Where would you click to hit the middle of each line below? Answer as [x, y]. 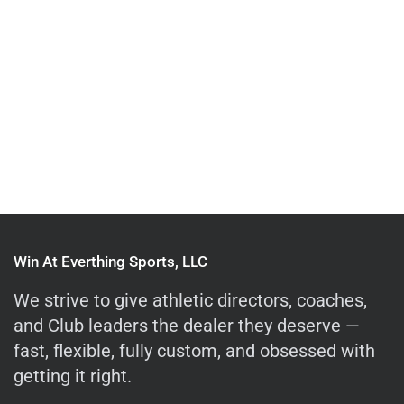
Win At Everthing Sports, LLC [110, 262]
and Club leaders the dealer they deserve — [187, 326]
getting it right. [73, 376]
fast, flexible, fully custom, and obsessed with [195, 351]
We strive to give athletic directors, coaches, [191, 300]
